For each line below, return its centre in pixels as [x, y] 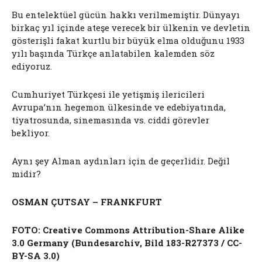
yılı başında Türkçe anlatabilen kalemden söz [113, 54]
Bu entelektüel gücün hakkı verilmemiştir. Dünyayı [126, 15]
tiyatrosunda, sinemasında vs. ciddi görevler [111, 120]
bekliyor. [31, 133]
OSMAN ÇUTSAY [51, 202]
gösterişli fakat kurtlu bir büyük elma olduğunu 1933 [128, 41]
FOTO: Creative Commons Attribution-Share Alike [128, 230]
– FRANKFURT [126, 202]
